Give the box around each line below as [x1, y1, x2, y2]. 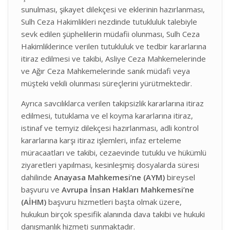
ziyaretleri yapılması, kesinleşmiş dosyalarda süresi [21, 160, 199, 170]
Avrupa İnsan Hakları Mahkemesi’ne [62, 184, 194, 195]
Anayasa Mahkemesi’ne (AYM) [54, 172, 165, 182]
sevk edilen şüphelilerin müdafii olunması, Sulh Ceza [21, 29, 200, 39]
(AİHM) [21, 197, 46, 207]
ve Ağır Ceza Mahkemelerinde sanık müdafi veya [21, 66, 190, 76]
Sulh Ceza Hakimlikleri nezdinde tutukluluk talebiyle [21, 16, 197, 27]
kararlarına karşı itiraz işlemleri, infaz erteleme [21, 135, 181, 145]
